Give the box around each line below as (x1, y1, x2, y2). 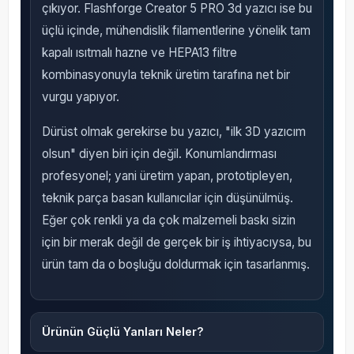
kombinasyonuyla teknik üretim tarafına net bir (41, 67, 290, 83)
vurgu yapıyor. (41, 89, 119, 105)
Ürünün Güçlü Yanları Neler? (41, 325, 204, 339)
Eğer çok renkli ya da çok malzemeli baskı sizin (41, 213, 296, 228)
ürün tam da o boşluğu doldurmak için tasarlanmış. (41, 257, 310, 273)
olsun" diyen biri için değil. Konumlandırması (41, 146, 277, 162)
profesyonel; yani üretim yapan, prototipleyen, (41, 168, 292, 184)
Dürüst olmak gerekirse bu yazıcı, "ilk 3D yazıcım (41, 124, 306, 140)
